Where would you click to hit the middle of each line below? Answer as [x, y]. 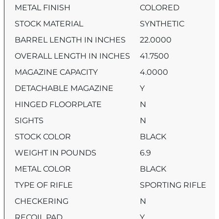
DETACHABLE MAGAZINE [68, 88]
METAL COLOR [47, 169]
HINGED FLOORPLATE [62, 105]
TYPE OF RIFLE [48, 185]
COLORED [160, 8]
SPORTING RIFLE [173, 185]
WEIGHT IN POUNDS [60, 153]
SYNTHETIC [162, 24]
